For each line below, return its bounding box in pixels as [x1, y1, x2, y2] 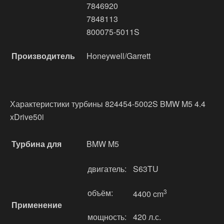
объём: [87, 187, 113, 198]
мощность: [87, 211, 126, 222]
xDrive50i [10, 111, 44, 122]
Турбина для [11, 138, 61, 149]
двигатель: [87, 163, 126, 174]
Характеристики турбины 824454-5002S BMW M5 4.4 [10, 98, 205, 109]
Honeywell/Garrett [86, 50, 150, 61]
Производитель [11, 50, 75, 61]
